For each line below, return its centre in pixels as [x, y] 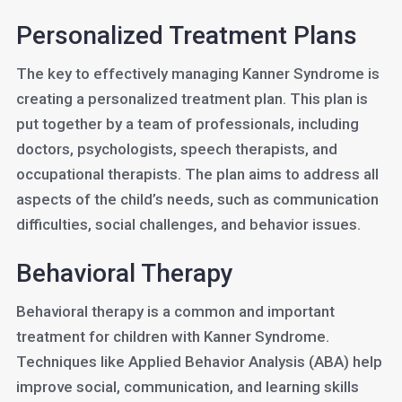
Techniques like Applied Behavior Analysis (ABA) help [199, 362]
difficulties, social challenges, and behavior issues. [188, 224]
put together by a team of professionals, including [187, 124]
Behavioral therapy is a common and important [175, 311]
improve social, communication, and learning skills [187, 387]
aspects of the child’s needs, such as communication [197, 199]
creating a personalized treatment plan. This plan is [192, 99]
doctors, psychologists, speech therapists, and [176, 149]
